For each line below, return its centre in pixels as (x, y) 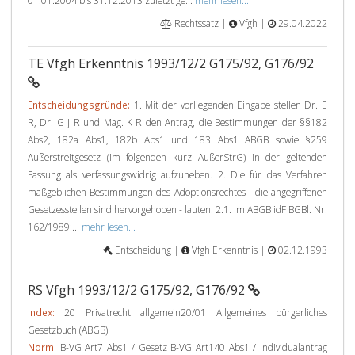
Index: (41, 312)
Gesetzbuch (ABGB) (68, 330)
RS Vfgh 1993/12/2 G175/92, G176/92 (138, 290)
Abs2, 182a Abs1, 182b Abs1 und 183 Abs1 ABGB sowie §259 (177, 139)
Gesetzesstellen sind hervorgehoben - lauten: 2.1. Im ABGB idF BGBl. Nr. (177, 209)
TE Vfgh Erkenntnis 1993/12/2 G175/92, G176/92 (171, 63)
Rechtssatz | (200, 23)
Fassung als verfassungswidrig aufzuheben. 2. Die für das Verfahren (177, 174)
